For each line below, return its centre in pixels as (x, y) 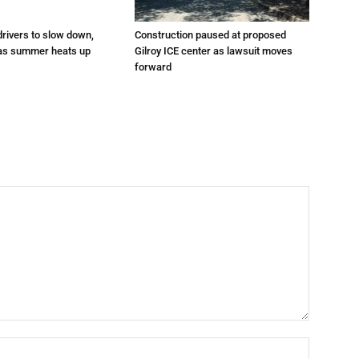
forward (153, 67)
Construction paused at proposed (210, 34)
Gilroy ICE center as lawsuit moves (214, 50)
